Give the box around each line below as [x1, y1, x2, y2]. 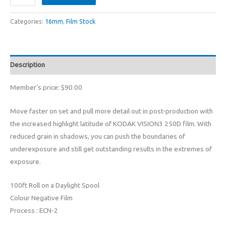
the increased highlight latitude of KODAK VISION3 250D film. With [10, 120, 211, 128]
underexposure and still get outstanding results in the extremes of [10, 145, 212, 153]
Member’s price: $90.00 [10, 83, 82, 92]
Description [10, 60, 45, 69]
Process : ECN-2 [10, 206, 58, 215]
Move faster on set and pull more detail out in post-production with [10, 107, 213, 116]
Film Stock [66, 18, 95, 25]
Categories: [10, 18, 45, 25]
